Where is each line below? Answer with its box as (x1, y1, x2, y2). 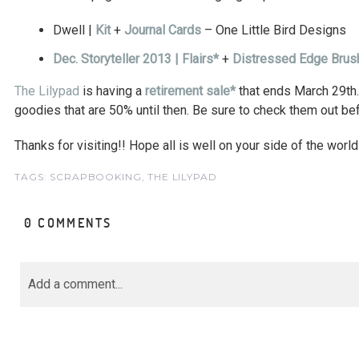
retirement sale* (145, 83, 236, 99)
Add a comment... (27, 276, 123, 292)
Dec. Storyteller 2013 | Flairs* (53, 50, 220, 67)
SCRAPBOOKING (50, 170, 142, 183)
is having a (79, 83, 146, 99)
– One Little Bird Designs (201, 22, 347, 38)
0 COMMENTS (24, 213, 112, 231)
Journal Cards (124, 22, 202, 38)
